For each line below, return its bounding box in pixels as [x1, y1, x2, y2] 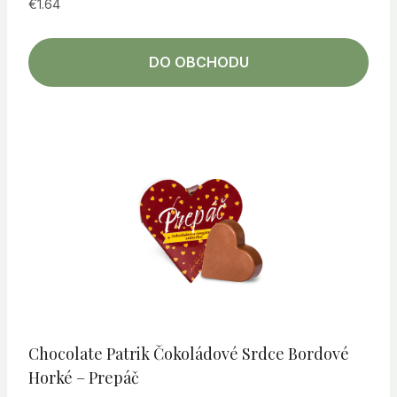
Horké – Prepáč [28, 367, 139, 389]
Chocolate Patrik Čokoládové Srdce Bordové [28, 343, 349, 365]
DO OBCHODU [148, 53, 249, 72]
